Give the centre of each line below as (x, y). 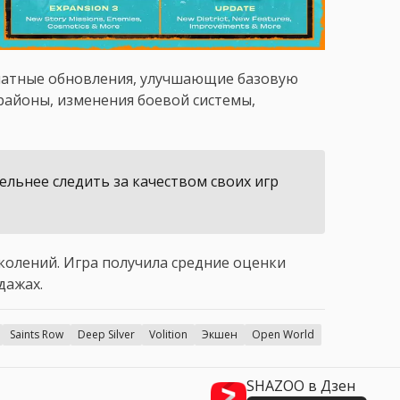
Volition (168, 335)
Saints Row (37, 335)
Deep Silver (106, 335)
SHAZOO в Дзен (301, 386)
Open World (283, 335)
